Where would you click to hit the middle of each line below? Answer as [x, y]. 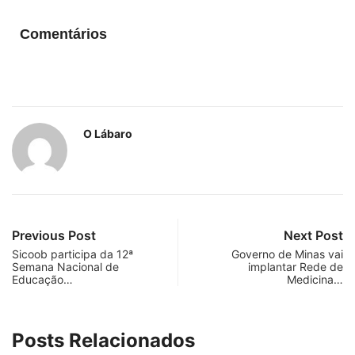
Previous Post [54, 235]
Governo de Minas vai [287, 254]
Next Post [313, 235]
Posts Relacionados [103, 340]
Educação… [42, 279]
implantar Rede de [296, 266]
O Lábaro [108, 133]
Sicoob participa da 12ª [73, 254]
